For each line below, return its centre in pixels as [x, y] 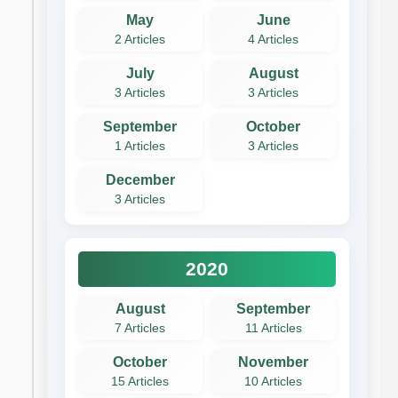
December [140, 179]
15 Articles [140, 381]
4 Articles [274, 39]
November [274, 362]
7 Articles [140, 328]
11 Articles [273, 328]
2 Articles [140, 39]
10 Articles [274, 381]
